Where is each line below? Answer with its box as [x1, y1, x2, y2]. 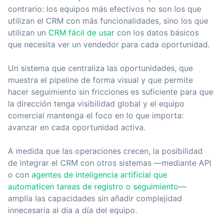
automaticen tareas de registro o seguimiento [8, 182, 179, 191]
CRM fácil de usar [48, 28, 114, 37]
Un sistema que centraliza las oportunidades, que [8, 63, 193, 73]
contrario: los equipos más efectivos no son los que [8, 4, 201, 14]
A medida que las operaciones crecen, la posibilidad [8, 146, 203, 156]
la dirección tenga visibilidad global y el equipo [8, 99, 184, 109]
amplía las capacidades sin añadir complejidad [8, 193, 182, 203]
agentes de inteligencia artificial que [32, 170, 167, 180]
